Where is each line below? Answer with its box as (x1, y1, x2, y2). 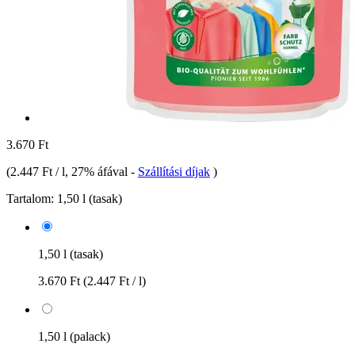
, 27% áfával (65, 164, 131, 178)
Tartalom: (6, 191, 54, 205)
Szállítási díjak (138, 164, 210, 178)
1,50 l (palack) (38, 329, 110, 343)
